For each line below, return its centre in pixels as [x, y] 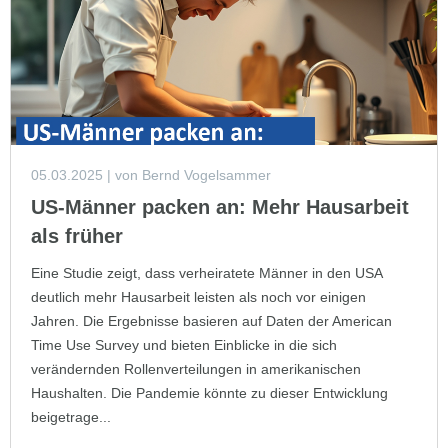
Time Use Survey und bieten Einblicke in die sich [184, 344]
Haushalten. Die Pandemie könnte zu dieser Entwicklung [209, 392]
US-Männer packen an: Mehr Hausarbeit [220, 206]
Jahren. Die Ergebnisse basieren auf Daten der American [211, 320]
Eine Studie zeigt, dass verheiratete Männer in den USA [206, 272]
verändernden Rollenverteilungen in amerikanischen [196, 368]
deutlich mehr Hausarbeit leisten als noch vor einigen [198, 296]
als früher [77, 235]
